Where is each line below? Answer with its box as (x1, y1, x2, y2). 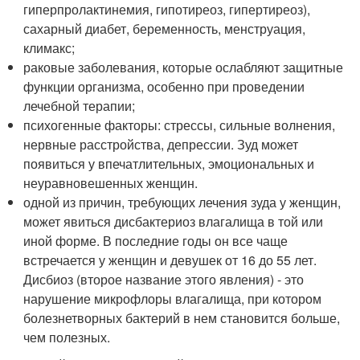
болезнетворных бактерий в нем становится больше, (23, 308, 341, 327)
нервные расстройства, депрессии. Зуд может (23, 134, 299, 153)
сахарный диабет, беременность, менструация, (23, 18, 306, 38)
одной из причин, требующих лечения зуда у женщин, (23, 192, 342, 211)
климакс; (23, 38, 76, 57)
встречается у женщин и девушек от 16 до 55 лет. (23, 250, 317, 269)
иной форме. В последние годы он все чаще (23, 231, 288, 250)
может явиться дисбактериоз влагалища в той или (23, 211, 324, 231)
